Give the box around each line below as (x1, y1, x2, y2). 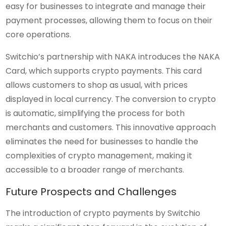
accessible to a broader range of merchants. (6, 163, 185, 176)
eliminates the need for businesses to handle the (6, 135, 199, 147)
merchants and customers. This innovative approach (6, 121, 216, 133)
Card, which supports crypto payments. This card (6, 65, 202, 77)
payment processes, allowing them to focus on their (6, 14, 213, 26)
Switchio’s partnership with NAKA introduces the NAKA (6, 50, 220, 63)
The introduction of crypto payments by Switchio (6, 207, 201, 219)
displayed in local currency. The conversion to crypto (6, 93, 216, 105)
